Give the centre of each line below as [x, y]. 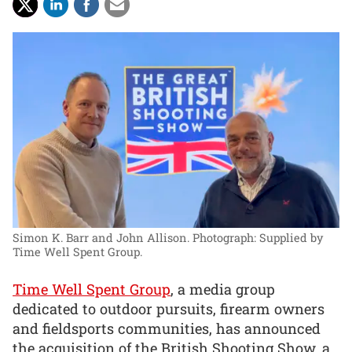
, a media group [223, 289]
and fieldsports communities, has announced [167, 328]
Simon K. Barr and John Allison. [101, 238]
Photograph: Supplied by [258, 238]
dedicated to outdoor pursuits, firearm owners [169, 309]
